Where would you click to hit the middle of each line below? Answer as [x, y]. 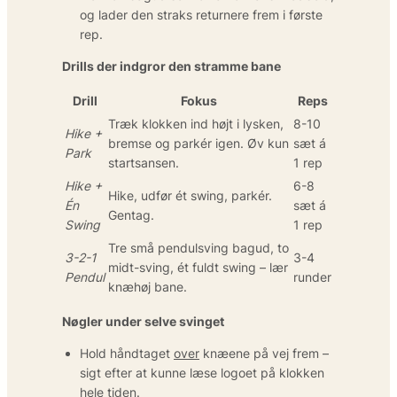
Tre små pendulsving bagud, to [198, 247]
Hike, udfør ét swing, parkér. [190, 195]
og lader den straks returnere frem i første [201, 14]
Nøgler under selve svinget [143, 321]
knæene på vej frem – [264, 353]
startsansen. [144, 162]
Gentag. [131, 214]
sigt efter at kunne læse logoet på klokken [202, 372]
